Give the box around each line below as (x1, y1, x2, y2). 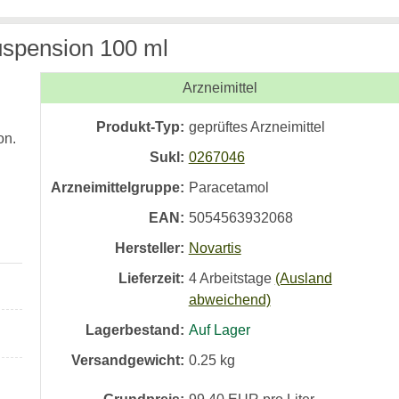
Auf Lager (188, 322, 250, 338)
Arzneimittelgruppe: (50, 180, 184, 195)
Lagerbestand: (85, 322, 184, 338)
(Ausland (274, 271, 332, 286)
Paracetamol (188, 180, 269, 195)
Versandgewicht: (70, 353, 184, 368)
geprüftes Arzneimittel (188, 119, 325, 134)
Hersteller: (114, 240, 184, 256)
